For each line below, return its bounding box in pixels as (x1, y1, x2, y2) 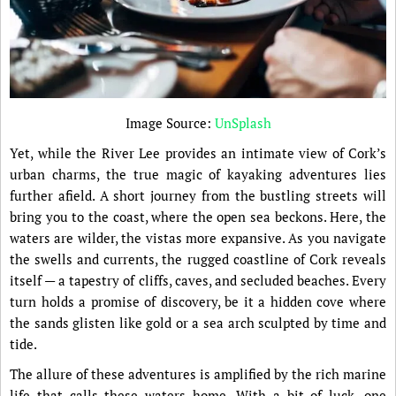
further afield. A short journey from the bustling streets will (10, 187, 386, 205)
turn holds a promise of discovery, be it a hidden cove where (10, 293, 386, 311)
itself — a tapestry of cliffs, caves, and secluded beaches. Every (10, 271, 386, 290)
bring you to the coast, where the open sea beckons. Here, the (10, 208, 386, 226)
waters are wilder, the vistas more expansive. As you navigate (10, 229, 386, 247)
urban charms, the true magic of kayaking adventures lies (10, 165, 386, 184)
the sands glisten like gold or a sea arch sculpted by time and (10, 314, 386, 332)
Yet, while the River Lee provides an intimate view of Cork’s (10, 144, 386, 163)
